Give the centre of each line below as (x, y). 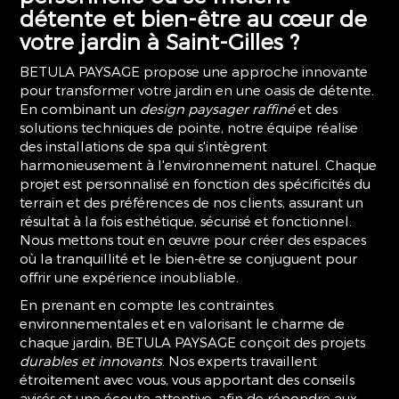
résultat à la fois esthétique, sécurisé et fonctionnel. (186, 221)
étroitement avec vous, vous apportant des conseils (187, 379)
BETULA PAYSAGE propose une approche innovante (194, 71)
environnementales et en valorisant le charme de (183, 323)
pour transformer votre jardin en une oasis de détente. (197, 90)
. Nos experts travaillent (240, 361)
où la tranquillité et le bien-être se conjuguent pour (189, 258)
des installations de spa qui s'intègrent (144, 146)
